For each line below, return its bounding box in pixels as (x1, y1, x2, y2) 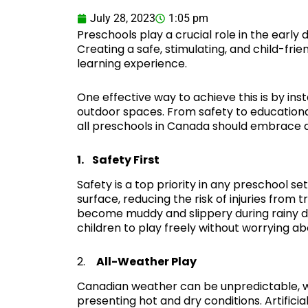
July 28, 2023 (90, 12, 155, 25)
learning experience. (77, 56, 187, 72)
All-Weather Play (96, 254, 197, 270)
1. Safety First (77, 152, 159, 168)
